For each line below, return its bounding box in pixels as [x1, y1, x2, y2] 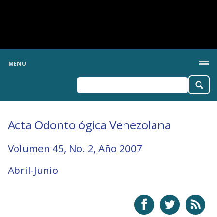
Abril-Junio [8, 163, 58, 177]
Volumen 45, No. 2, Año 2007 [8, 141, 142, 155]
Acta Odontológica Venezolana [8, 117, 171, 133]
